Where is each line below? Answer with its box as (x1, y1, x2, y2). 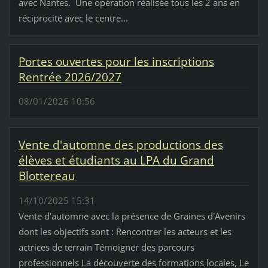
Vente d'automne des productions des (18, 137, 223, 153)
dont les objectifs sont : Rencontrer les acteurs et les (18, 225, 232, 237)
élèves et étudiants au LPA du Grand (18, 153, 214, 169)
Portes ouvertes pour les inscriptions (18, 54, 214, 70)
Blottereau (18, 168, 75, 184)
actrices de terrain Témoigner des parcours (18, 240, 194, 253)
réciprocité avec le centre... (18, 12, 128, 25)
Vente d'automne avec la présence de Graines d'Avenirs (18, 209, 245, 222)
